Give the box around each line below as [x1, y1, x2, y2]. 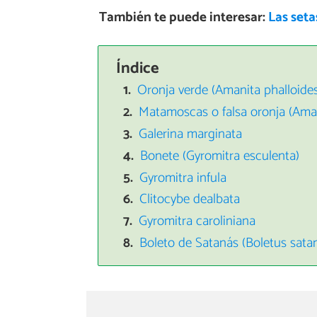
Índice [115, 54, 159, 81]
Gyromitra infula [139, 166, 227, 189]
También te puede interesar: [98, 6, 268, 29]
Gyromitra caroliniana [139, 210, 256, 233]
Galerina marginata [139, 123, 243, 146]
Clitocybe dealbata [139, 188, 241, 211]
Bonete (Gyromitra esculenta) [140, 144, 300, 167]
